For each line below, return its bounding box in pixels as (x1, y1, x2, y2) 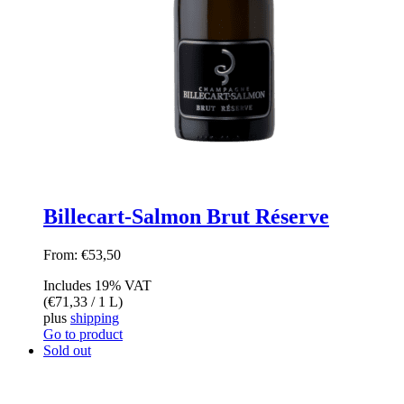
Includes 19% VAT (43, 277, 151, 293)
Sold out (43, 342, 91, 358)
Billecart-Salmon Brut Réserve (43, 204, 329, 228)
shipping (70, 309, 119, 326)
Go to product (43, 326, 123, 342)
